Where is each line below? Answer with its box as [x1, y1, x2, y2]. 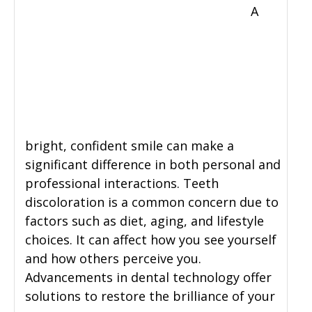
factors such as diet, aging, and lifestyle [25, 212, 264, 230]
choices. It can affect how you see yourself [25, 231, 276, 249]
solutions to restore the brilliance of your [25, 288, 275, 305]
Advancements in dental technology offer [25, 269, 272, 286]
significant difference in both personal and [25, 156, 281, 173]
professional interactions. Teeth [25, 175, 219, 192]
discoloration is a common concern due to [25, 194, 279, 211]
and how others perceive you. [25, 250, 201, 267]
